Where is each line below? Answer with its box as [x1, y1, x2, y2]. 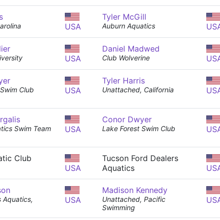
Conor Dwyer [102, 114, 152, 124]
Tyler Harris [102, 76, 145, 85]
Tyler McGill [102, 12, 146, 22]
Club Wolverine [102, 54, 150, 62]
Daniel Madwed [102, 44, 160, 54]
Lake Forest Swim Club [102, 124, 175, 133]
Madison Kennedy [102, 185, 167, 195]
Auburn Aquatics [102, 22, 155, 30]
